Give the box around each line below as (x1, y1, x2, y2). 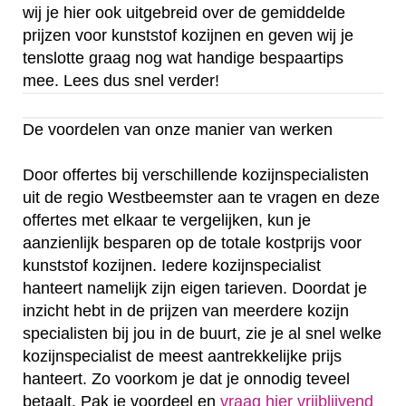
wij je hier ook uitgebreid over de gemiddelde (23, 4, 345, 23)
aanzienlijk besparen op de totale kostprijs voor (23, 234, 362, 253)
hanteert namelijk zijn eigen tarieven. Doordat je (23, 279, 367, 298)
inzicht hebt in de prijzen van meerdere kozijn (23, 302, 349, 321)
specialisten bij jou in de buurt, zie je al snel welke (23, 324, 382, 343)
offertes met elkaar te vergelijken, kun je (23, 211, 311, 230)
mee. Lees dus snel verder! (23, 72, 219, 91)
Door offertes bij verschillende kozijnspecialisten (23, 166, 369, 185)
